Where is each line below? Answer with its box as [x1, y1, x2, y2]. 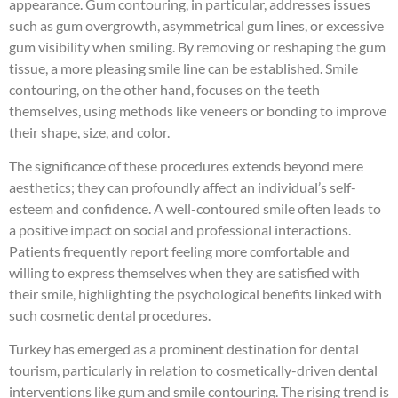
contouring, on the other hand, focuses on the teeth [9, 80, 320, 98]
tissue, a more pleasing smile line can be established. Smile [9, 59, 358, 76]
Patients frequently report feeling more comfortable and [9, 242, 350, 259]
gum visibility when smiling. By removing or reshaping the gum [9, 37, 386, 55]
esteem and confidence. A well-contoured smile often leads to [9, 199, 381, 217]
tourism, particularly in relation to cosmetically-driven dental [9, 362, 378, 379]
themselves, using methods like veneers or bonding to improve [9, 101, 386, 119]
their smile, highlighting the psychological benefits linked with [9, 284, 382, 302]
